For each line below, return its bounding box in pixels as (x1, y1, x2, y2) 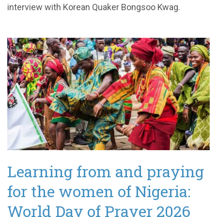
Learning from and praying (7, 161, 204, 182)
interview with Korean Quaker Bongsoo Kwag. (7, 1, 180, 12)
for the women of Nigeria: (7, 181, 190, 202)
